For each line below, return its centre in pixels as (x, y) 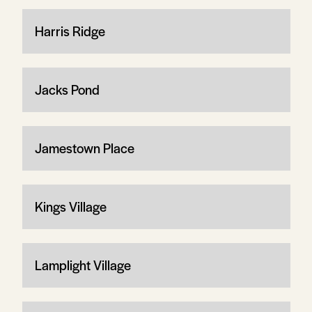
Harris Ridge (70, 31)
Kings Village (70, 206)
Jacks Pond (67, 89)
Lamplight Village (83, 265)
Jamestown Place (84, 148)
